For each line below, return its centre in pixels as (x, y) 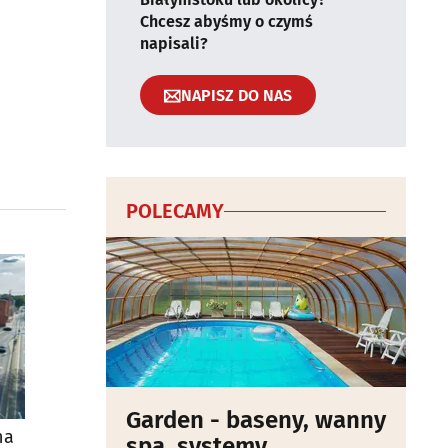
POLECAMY (175, 211)
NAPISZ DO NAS (236, 95)
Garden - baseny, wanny (256, 420)
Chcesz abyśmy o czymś (226, 21)
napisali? (174, 43)
